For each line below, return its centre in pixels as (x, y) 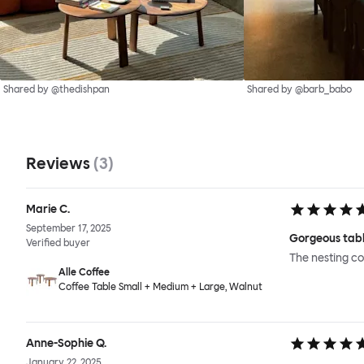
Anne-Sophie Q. (66, 344)
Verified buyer (58, 243)
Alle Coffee (84, 273)
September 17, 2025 (69, 229)
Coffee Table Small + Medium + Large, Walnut (160, 287)
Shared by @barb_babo (299, 90)
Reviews (60, 164)
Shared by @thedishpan (56, 90)
